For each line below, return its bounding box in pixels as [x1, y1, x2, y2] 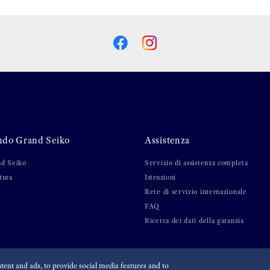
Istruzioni [145, 172, 176, 181]
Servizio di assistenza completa [145, 158, 248, 167]
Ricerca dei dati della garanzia [145, 216, 244, 225]
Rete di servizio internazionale [145, 187, 247, 196]
